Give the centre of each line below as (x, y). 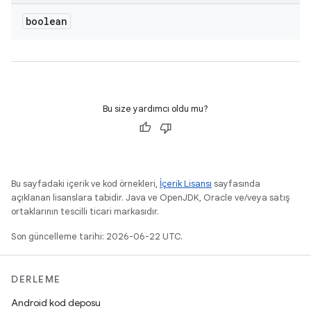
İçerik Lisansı (186, 184)
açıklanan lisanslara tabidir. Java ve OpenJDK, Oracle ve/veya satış (150, 197)
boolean (47, 21)
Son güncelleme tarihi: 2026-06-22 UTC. (97, 236)
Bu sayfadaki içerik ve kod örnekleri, (85, 184)
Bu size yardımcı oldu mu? (155, 109)
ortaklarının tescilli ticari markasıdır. (85, 211)
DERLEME (36, 279)
